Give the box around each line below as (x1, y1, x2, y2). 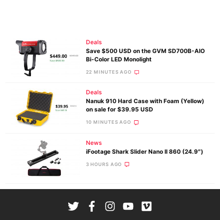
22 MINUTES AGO (85, 69, 132, 75)
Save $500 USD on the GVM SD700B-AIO (85, 48, 205, 55)
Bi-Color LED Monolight (85, 56, 152, 63)
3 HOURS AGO (85, 161, 122, 167)
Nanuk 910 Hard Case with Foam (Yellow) (85, 98, 204, 105)
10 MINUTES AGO (85, 119, 131, 125)
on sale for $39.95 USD (85, 106, 153, 113)
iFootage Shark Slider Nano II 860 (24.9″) (85, 148, 203, 155)
